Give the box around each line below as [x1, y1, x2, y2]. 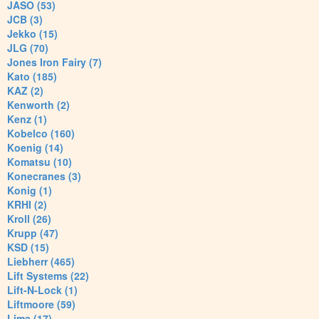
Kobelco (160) [7, 126, 75, 141]
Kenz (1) [7, 112, 47, 127]
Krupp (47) [7, 226, 58, 241]
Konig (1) [7, 183, 52, 198]
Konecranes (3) [7, 169, 81, 184]
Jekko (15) [7, 26, 58, 41]
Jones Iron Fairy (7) [7, 55, 102, 70]
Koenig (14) [7, 140, 63, 155]
